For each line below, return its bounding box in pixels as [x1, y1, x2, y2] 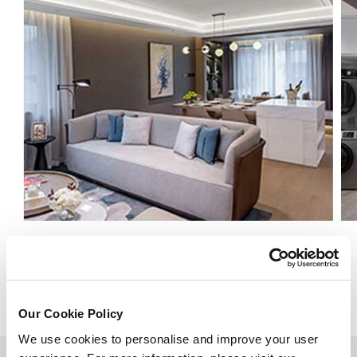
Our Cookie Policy [18, 307, 124, 320]
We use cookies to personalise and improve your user [18, 331, 319, 346]
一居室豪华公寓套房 [113, 242, 243, 260]
